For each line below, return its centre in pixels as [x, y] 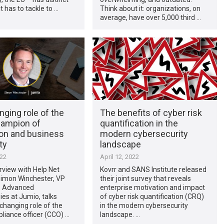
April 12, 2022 [119, 156]
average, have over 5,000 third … [150, 17]
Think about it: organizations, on [150, 8]
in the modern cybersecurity [144, 205]
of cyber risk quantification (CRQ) [152, 196]
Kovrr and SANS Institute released [153, 169]
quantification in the [139, 123]
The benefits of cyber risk [151, 112]
